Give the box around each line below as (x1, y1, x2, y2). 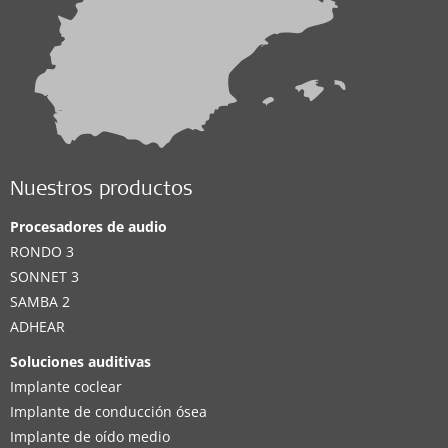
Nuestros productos (10, 180, 193, 201)
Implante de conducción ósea (10, 401, 207, 421)
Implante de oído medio (10, 426, 170, 446)
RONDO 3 (10, 241, 74, 261)
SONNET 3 (10, 266, 79, 286)
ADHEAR (10, 316, 65, 336)
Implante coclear (10, 376, 122, 396)
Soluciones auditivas (10, 351, 151, 371)
